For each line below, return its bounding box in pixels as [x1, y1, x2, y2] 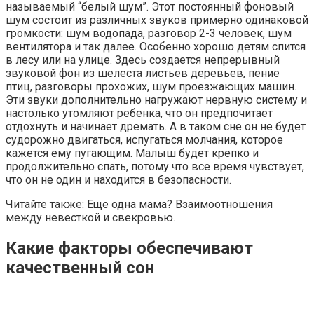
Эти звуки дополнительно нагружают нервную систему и [6, 93, 307, 107]
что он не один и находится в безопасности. [6, 173, 231, 187]
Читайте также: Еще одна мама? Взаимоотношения [6, 198, 273, 212]
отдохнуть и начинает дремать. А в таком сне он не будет [6, 120, 306, 134]
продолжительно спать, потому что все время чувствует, [6, 160, 304, 174]
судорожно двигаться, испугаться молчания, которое [6, 133, 283, 147]
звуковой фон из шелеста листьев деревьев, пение [6, 67, 280, 81]
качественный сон [6, 258, 154, 278]
